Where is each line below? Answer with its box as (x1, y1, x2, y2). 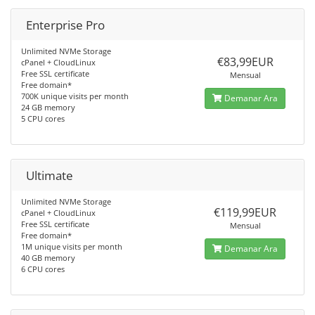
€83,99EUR (217, 54, 274, 70)
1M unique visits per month (21, 241, 122, 252)
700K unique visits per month (21, 91, 129, 101)
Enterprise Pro (26, 17, 105, 33)
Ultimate (26, 167, 73, 184)
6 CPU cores (21, 264, 65, 274)
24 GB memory (21, 102, 75, 112)
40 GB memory (21, 252, 75, 263)
